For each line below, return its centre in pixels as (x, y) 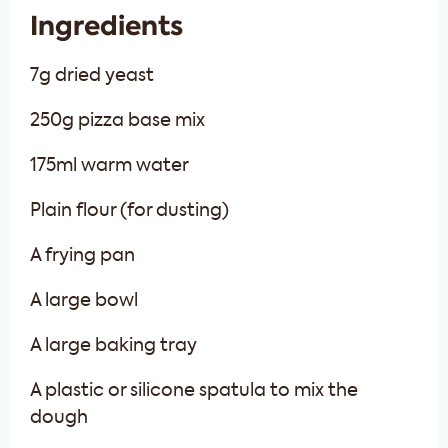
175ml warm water (109, 165)
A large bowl (84, 300)
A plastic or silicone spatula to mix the (194, 390)
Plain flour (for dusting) (129, 210)
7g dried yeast (92, 75)
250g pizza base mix (117, 120)
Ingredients (106, 25)
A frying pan (82, 255)
